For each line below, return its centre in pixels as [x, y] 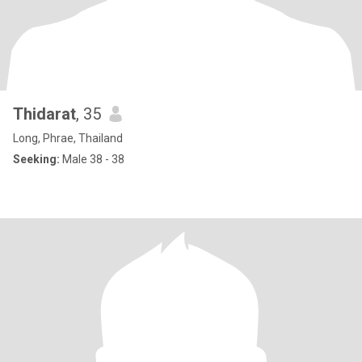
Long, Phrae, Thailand [68, 138]
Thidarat [44, 114]
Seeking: [36, 159]
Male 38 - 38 [92, 159]
